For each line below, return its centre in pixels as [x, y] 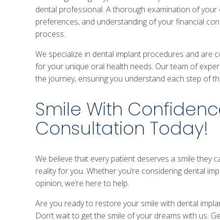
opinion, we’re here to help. [82, 183]
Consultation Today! [122, 129]
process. [50, 34]
